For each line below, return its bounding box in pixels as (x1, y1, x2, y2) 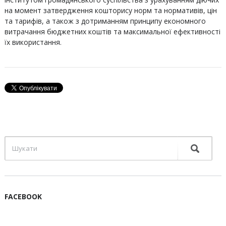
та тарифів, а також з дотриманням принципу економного (4, 16, 206, 26)
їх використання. (4, 37, 62, 47)
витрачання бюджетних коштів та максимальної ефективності (4, 27, 220, 36)
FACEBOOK (4, 192, 42, 201)
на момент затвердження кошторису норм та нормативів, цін (4, 6, 217, 15)
